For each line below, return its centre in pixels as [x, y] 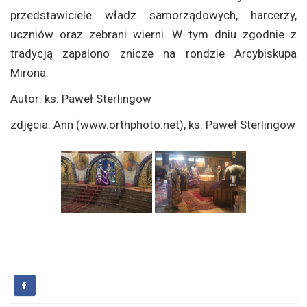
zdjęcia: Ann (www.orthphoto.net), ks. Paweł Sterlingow [153, 124]
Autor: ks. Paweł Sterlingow [81, 98]
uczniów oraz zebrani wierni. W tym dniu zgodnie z [153, 34]
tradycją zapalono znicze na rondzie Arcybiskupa [153, 53]
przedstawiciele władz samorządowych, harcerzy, [153, 15]
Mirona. [29, 72]
